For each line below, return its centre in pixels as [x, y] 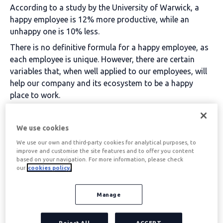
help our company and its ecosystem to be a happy [102, 83]
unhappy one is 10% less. [55, 31]
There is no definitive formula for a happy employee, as [109, 47]
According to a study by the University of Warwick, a [105, 7]
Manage [109, 194]
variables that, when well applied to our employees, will [109, 71]
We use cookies [43, 128]
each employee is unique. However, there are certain [102, 59]
